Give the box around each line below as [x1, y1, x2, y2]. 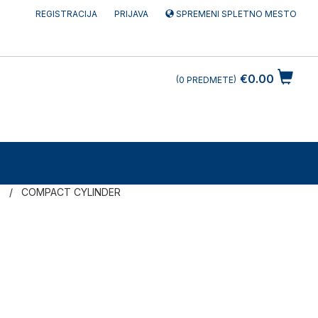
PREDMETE [185, 75, 234, 86]
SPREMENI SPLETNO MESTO [173, 9, 297, 19]
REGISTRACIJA [35, 9, 97, 19]
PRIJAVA [114, 9, 148, 19]
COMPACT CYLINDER [21, 186, 121, 199]
